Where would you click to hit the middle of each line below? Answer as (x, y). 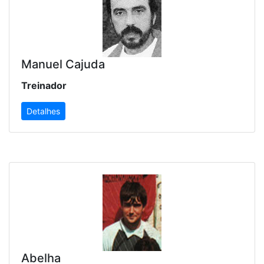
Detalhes (43, 111)
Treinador (44, 86)
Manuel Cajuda (63, 65)
